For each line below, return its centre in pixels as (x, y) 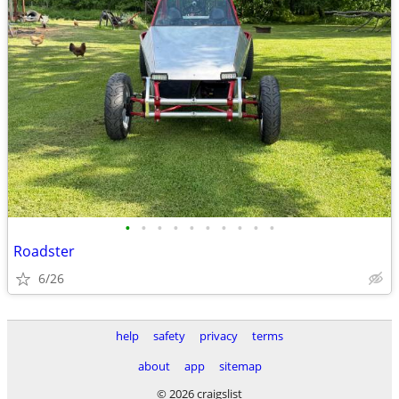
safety (169, 336)
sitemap (240, 366)
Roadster (44, 251)
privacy (219, 336)
